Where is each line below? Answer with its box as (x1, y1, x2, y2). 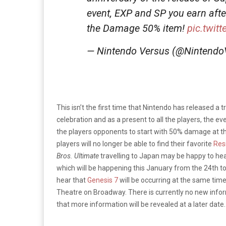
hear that (56, 176, 87, 184)
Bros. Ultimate (56, 151, 100, 160)
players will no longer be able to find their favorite (56, 139, 213, 148)
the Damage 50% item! (87, 22, 187, 34)
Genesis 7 (87, 176, 118, 184)
